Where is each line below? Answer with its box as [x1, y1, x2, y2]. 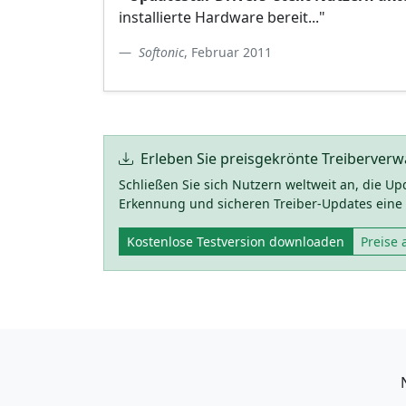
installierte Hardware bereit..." [119, 6, 325, 27]
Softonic [139, 43, 184, 61]
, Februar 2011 [184, 43, 272, 61]
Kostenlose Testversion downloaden [127, 232, 344, 250]
